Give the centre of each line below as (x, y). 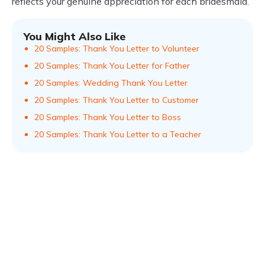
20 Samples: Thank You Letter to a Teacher (118, 134)
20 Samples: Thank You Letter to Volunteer (117, 49)
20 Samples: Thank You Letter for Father (112, 66)
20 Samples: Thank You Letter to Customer (117, 100)
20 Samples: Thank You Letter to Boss (108, 117)
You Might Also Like (75, 36)
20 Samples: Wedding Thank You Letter (111, 83)
